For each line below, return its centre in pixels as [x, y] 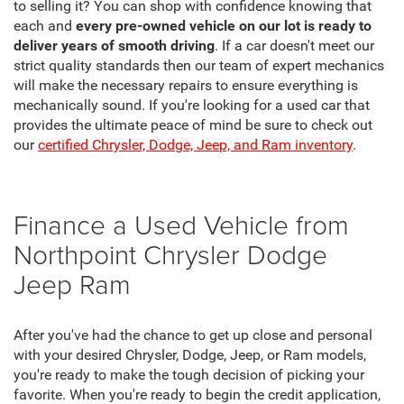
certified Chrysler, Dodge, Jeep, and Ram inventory [195, 145]
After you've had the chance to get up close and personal [193, 335]
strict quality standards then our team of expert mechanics [199, 65]
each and [45, 26]
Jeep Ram [72, 283]
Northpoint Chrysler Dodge [170, 253]
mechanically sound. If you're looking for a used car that [192, 105]
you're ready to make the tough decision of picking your [189, 375]
